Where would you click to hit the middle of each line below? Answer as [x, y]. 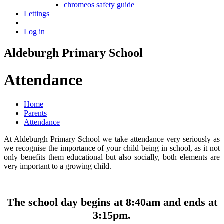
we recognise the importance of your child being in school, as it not [112, 148]
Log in [34, 32]
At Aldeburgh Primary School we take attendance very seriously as [112, 139]
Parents [35, 113]
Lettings [37, 14]
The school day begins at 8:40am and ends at [112, 202]
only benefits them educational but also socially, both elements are [112, 157]
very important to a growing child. [58, 166]
